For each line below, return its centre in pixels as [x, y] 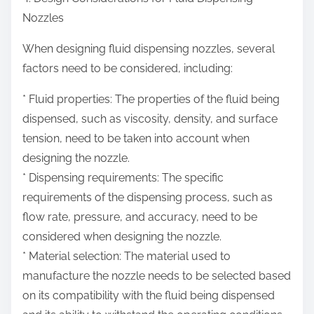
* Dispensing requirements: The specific [123, 178]
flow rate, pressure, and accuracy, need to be [140, 217]
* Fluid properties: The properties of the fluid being [151, 100]
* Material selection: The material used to [127, 257]
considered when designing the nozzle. [122, 237]
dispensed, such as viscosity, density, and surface [150, 119]
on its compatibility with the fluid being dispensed [149, 296]
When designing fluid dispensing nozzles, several [149, 49]
